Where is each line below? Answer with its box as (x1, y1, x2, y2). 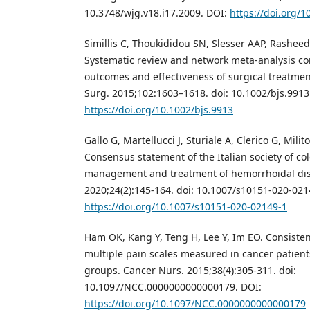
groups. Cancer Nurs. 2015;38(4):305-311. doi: (84, 264, 296, 277)
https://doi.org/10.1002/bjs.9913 (84, 103, 233, 117)
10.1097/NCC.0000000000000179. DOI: (84, 280, 262, 294)
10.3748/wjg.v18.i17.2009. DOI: (84, 6, 230, 20)
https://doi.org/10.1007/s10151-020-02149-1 (84, 200, 287, 214)
